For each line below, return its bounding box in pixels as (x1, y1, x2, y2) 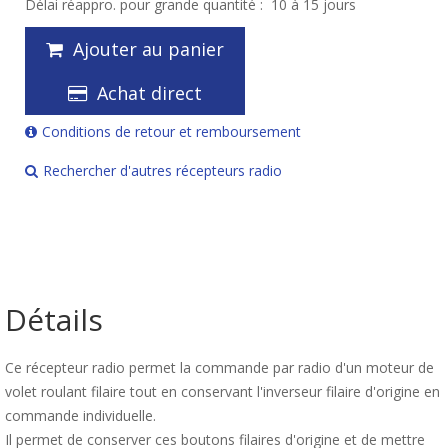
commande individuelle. (5, 406, 156, 425)
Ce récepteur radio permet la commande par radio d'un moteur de (5, 358, 434, 377)
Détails (5, 299, 103, 340)
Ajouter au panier (73, 37, 224, 61)
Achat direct (97, 81, 202, 105)
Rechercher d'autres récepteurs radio (43, 161, 282, 180)
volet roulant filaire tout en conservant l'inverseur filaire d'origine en (5, 382, 440, 401)
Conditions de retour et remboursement (42, 122, 301, 141)
